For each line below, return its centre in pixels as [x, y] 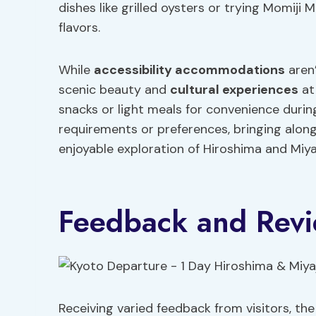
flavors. [79, 28]
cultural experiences [234, 90]
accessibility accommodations [189, 70]
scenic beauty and [114, 90]
